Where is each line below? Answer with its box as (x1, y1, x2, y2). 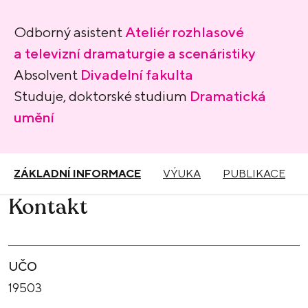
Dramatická (190, 87, 266, 104)
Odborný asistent (14, 23, 125, 41)
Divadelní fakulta (80, 65, 193, 83)
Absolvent (14, 65, 80, 83)
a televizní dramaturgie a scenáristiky (14, 44, 256, 62)
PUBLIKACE (223, 167, 285, 181)
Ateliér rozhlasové (125, 23, 244, 41)
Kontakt (8, 193, 88, 222)
